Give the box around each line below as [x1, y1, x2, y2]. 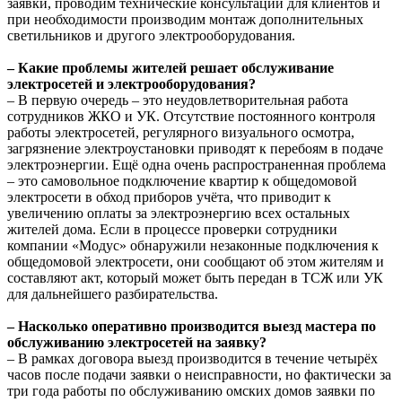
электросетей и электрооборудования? [7, 76, 256, 92]
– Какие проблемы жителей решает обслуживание [7, 60, 334, 75]
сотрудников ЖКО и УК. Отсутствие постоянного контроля [7, 109, 375, 124]
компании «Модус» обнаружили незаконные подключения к [7, 238, 379, 253]
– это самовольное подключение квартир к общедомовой [7, 173, 357, 188]
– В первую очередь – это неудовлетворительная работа [7, 92, 348, 108]
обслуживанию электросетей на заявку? [7, 335, 267, 350]
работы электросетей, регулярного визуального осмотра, [7, 125, 354, 140]
